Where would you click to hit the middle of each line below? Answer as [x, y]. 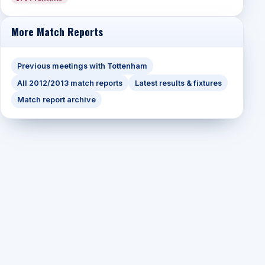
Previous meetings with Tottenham [82, 66]
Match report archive [56, 100]
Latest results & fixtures [178, 83]
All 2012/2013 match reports [70, 83]
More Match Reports [57, 32]
